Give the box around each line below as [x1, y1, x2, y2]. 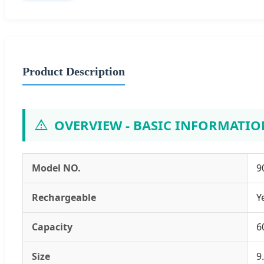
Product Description [22, 64, 125, 78]
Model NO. [32, 161, 81, 174]
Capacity [32, 220, 72, 233]
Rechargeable [32, 190, 96, 204]
